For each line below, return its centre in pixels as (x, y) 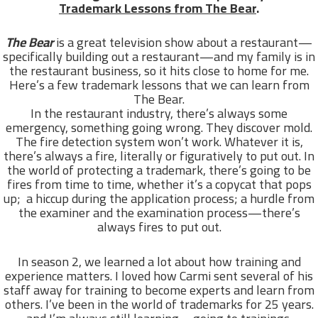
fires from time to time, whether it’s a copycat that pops (159, 185)
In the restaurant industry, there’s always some (159, 114)
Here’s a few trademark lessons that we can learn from (159, 85)
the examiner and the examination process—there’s (159, 213)
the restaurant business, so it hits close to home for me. (159, 71)
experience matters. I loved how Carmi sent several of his (159, 276)
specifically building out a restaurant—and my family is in (159, 57)
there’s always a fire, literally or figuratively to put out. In (159, 156)
